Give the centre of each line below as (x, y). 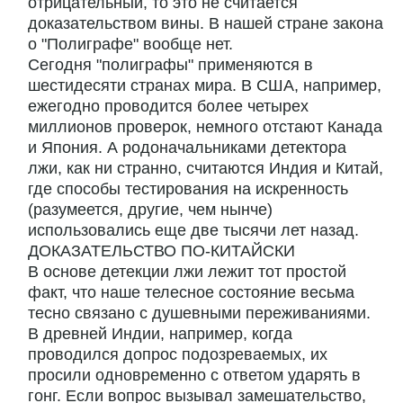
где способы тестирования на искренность (188, 189)
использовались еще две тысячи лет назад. (193, 231)
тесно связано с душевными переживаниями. (199, 313)
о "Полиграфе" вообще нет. (130, 45)
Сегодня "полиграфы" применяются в (170, 65)
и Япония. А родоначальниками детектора (187, 148)
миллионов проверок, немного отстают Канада (205, 127)
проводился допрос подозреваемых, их (178, 355)
